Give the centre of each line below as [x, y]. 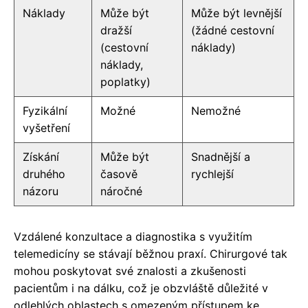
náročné [121, 191]
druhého [44, 174]
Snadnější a [221, 156]
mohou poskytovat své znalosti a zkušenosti [130, 271]
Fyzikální [45, 110]
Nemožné [216, 110]
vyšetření [46, 128]
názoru [41, 191]
